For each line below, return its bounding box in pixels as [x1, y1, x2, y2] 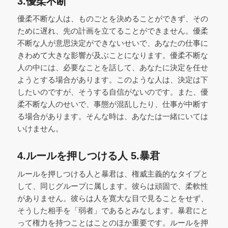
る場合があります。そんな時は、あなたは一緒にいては [17, 112, 208, 121]
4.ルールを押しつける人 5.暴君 [17, 150, 160, 162]
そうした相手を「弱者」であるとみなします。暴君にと [17, 206, 208, 215]
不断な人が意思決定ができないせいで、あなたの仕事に [17, 39, 208, 48]
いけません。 [17, 124, 63, 133]
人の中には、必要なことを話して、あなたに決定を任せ [17, 63, 208, 72]
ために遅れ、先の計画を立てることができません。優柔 [17, 26, 208, 36]
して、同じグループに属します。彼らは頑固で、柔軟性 [17, 182, 208, 191]
